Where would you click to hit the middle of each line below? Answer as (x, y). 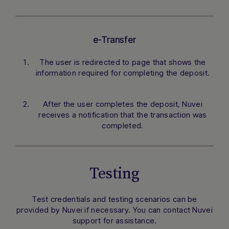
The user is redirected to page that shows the (123, 62)
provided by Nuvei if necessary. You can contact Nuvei (114, 210)
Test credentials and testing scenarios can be (114, 199)
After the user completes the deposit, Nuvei (123, 104)
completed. (123, 126)
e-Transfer (114, 40)
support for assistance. (114, 221)
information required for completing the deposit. (123, 73)
